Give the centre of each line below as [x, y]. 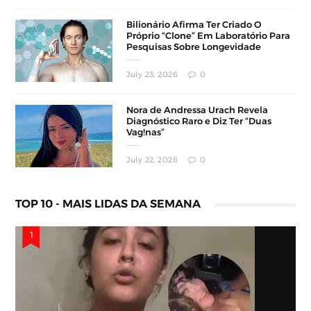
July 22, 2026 [152, 160]
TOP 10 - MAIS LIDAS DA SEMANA [108, 203]
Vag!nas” [146, 132]
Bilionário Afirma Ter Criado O [194, 24]
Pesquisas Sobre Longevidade [194, 47]
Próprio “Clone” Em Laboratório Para [209, 35]
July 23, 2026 [152, 74]
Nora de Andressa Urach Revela [197, 110]
